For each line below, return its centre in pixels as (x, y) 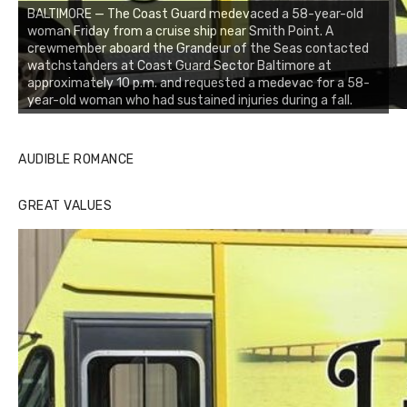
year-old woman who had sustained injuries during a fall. (190, 100)
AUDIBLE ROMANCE (76, 159)
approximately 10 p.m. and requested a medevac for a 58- (199, 83)
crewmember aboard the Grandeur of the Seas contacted (198, 48)
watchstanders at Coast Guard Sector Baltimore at (179, 65)
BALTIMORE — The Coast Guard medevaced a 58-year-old (195, 14)
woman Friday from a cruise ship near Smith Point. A (180, 31)
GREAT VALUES (65, 205)
